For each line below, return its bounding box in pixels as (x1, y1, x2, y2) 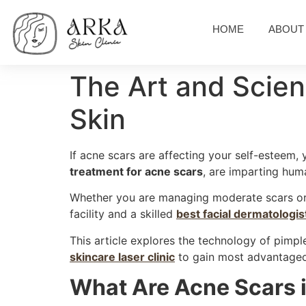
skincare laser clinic (70, 249, 175, 264)
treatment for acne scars (70, 165, 203, 178)
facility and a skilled (70, 207, 176, 221)
